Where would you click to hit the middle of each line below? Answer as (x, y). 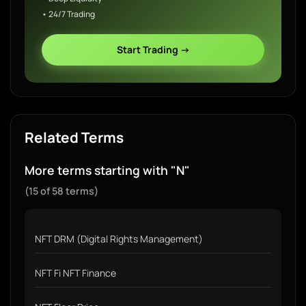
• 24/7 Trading (68, 14)
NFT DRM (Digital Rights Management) (119, 239)
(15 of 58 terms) (61, 191)
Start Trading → (153, 50)
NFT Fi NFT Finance (75, 273)
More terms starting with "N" (107, 170)
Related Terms (74, 137)
